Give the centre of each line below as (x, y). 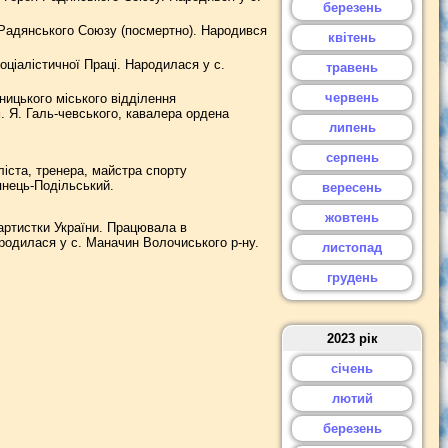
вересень (352, 187)
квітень (352, 37)
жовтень (352, 217)
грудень (352, 277)
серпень (352, 157)
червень (352, 97)
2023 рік (352, 338)
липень (352, 127)
